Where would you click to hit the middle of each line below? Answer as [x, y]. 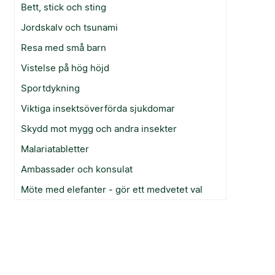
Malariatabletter [55, 149]
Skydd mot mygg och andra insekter [99, 128]
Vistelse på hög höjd [65, 68]
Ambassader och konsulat [77, 169]
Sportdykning [51, 88]
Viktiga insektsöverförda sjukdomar [98, 108]
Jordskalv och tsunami [70, 27]
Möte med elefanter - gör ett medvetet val [112, 189]
